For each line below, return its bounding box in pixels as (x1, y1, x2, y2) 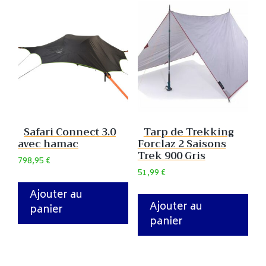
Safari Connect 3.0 (24, 123, 116, 141)
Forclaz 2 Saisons (137, 135, 226, 153)
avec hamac (18, 135, 78, 153)
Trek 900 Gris (137, 147, 205, 165)
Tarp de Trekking (143, 123, 234, 141)
